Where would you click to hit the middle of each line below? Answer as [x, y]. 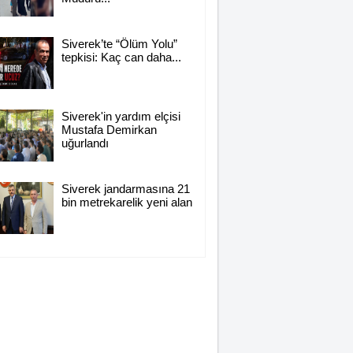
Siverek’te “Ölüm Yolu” [119, 44]
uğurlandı [85, 143]
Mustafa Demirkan [109, 130]
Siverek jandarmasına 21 [125, 189]
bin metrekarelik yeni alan [126, 202]
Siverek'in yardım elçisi [121, 116]
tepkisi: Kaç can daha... [121, 57]
